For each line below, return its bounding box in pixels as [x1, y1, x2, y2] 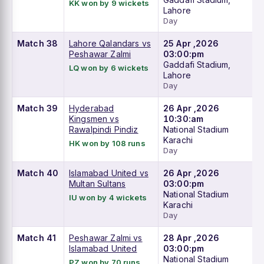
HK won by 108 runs [69, 138, 146, 148]
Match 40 [17, 168, 59, 179]
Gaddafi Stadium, [163, 60, 231, 70]
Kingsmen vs [69, 114, 119, 124]
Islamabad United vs [69, 168, 148, 179]
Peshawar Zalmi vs [69, 233, 143, 243]
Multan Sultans [69, 179, 126, 189]
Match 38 [17, 38, 58, 49]
